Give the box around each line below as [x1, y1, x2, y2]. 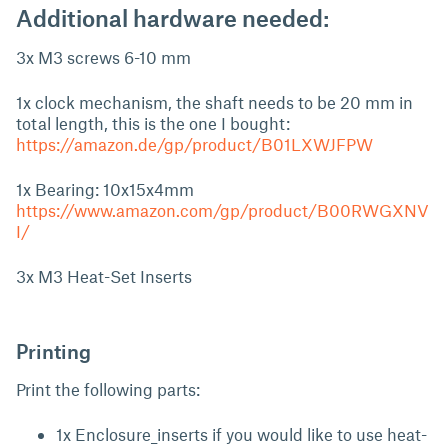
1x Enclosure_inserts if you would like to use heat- [56, 424, 427, 444]
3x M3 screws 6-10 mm [16, 47, 191, 67]
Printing [16, 339, 91, 363]
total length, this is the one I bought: [16, 113, 290, 133]
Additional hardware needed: [16, 3, 329, 32]
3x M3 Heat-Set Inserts [16, 266, 192, 286]
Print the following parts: [16, 379, 200, 399]
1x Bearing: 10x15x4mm [16, 179, 194, 199]
